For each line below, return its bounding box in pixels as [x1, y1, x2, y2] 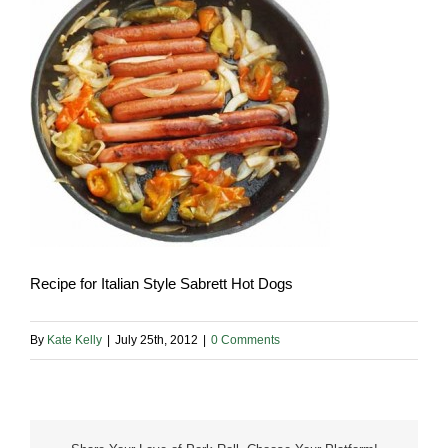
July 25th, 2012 [115, 333, 198, 348]
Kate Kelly [47, 333, 102, 348]
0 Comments [211, 333, 280, 348]
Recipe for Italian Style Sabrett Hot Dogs [30, 275, 293, 293]
